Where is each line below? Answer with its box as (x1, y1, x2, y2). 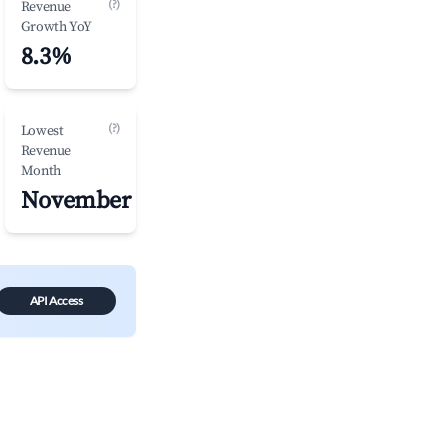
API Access (29, 293, 83, 308)
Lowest (20, 122, 64, 140)
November (20, 186, 131, 216)
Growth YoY (20, 18, 92, 36)
